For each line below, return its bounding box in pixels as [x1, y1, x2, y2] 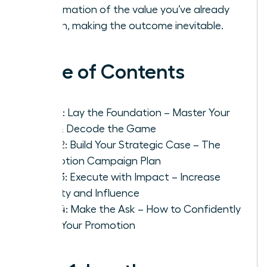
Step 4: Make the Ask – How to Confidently [34, 203, 241, 215]
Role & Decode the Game [34, 123, 156, 134]
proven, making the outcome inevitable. [34, 20, 223, 31]
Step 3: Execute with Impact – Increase [34, 171, 221, 182]
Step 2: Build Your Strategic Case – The [34, 139, 221, 150]
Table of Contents [22, 61, 185, 82]
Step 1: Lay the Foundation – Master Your [34, 107, 230, 118]
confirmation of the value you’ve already [34, 4, 229, 15]
